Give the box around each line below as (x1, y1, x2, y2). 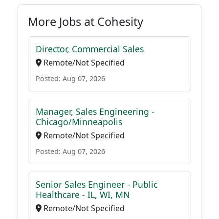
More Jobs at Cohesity (28, 14, 143, 29)
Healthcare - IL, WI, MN (36, 189, 130, 200)
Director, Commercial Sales (36, 43, 144, 55)
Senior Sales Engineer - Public (36, 178, 157, 190)
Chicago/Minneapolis (36, 116, 122, 128)
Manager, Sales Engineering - (36, 106, 154, 117)
